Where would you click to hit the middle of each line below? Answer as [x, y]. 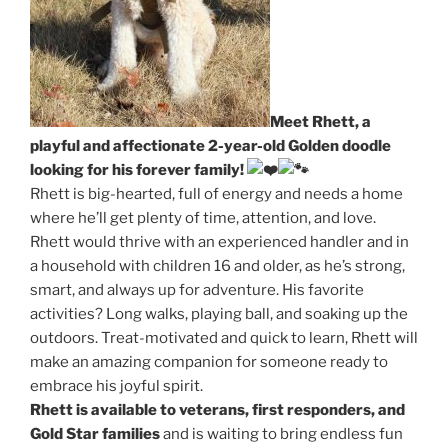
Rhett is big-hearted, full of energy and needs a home [216, 193]
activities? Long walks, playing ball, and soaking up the [219, 313]
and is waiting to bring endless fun [281, 433]
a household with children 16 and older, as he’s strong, [217, 265]
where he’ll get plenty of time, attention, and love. [203, 217]
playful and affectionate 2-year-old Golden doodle [210, 145]
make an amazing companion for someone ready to [209, 361]
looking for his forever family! [138, 169]
